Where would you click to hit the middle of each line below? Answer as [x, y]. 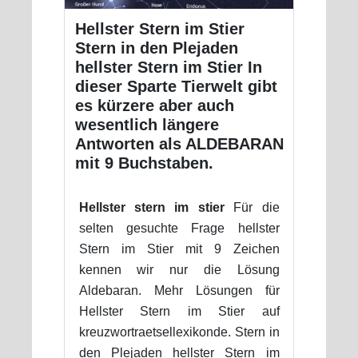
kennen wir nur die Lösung [179, 269]
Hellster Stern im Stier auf [179, 311]
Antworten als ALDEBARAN [179, 143]
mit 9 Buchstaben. [144, 163]
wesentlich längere [147, 124]
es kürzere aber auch [154, 105]
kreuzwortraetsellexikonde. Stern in [179, 332]
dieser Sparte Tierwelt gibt [176, 86]
